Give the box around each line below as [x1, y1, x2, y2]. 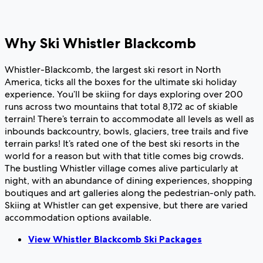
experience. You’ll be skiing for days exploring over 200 [5, 88, 243, 101]
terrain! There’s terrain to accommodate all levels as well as [5, 113, 254, 126]
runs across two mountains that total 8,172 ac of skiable [5, 100, 238, 113]
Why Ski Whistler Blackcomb [5, 35, 196, 52]
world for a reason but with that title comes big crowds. [5, 150, 244, 163]
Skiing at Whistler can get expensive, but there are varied [5, 199, 248, 212]
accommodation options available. [5, 211, 151, 224]
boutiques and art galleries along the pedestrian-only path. [5, 187, 256, 200]
